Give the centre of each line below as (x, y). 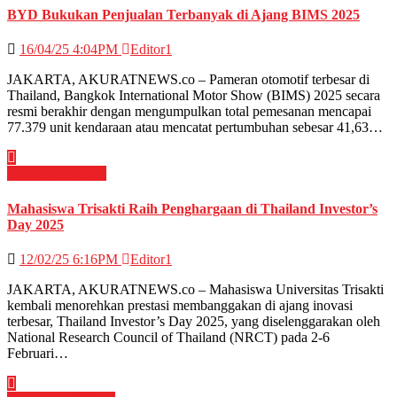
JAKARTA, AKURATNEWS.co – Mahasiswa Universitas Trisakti (195, 289)
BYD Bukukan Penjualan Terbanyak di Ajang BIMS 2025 (183, 15)
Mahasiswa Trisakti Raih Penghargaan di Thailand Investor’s (192, 208)
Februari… (38, 353)
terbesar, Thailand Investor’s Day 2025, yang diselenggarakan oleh (194, 321)
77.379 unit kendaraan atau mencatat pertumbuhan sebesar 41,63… (195, 128)
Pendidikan (75, 174)
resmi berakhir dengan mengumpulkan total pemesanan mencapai (189, 112)
